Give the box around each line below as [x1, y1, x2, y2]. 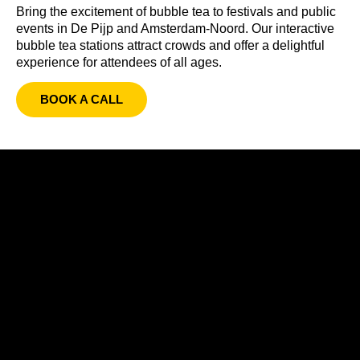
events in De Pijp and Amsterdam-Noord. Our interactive [16, 21, 334, 35]
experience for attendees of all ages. [16, 55, 222, 69]
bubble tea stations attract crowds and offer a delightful [16, 38, 325, 52]
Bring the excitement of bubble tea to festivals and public [16, 4, 336, 18]
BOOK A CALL [40, 92, 123, 107]
